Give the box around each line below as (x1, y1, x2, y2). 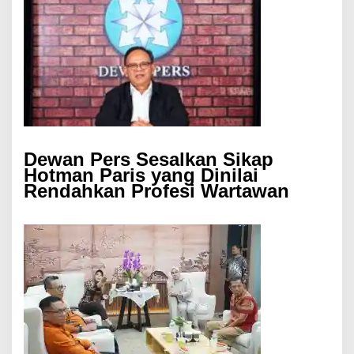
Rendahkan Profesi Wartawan (24, 180, 289, 202)
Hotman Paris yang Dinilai (24, 164, 258, 186)
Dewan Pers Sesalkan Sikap (24, 149, 273, 171)
